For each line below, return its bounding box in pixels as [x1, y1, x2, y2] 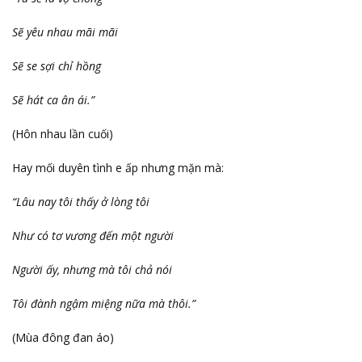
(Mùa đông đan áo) [12, 329, 114, 345]
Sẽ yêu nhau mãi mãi [12, 23, 118, 40]
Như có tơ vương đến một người [12, 227, 174, 243]
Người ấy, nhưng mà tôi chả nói [12, 261, 172, 277]
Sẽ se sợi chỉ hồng [12, 57, 101, 74]
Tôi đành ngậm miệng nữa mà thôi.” [12, 295, 196, 311]
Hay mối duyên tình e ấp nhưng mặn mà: [12, 159, 224, 175]
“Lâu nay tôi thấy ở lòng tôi [12, 193, 149, 209]
